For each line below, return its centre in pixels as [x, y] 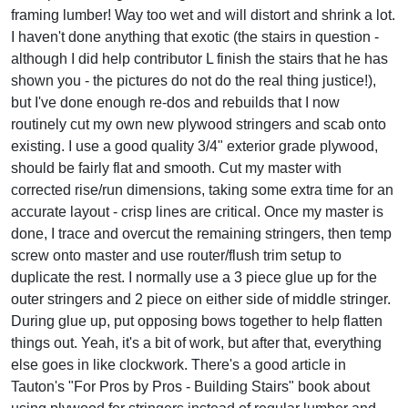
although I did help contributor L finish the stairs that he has [199, 58]
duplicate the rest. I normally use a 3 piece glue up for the [194, 277]
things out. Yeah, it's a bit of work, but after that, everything [196, 342]
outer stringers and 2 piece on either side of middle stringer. [201, 299]
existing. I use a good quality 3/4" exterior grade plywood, [194, 146]
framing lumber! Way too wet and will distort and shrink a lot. [203, 15]
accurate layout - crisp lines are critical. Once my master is [197, 211]
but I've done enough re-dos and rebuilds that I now [175, 102]
